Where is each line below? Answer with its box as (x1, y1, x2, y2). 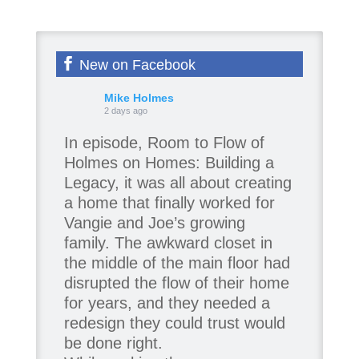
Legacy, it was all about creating (63, 174, 292, 192)
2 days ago (103, 106, 147, 115)
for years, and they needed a (63, 294, 270, 312)
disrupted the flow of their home (63, 274, 289, 292)
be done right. (63, 334, 163, 352)
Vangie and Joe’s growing (63, 214, 245, 232)
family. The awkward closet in (63, 234, 272, 252)
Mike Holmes (103, 91, 174, 104)
